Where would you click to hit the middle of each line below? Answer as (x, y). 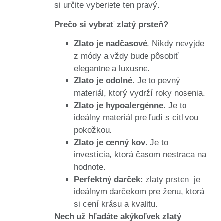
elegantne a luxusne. (112, 69)
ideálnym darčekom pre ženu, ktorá (139, 192)
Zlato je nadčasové (110, 44)
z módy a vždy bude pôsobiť (126, 56)
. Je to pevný (156, 81)
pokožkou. (93, 130)
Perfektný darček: (109, 180)
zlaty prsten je (172, 180)
